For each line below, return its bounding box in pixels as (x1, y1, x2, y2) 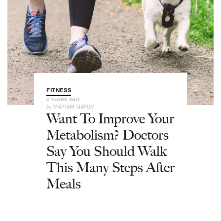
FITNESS (46, 87, 72, 93)
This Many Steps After (46, 159, 175, 176)
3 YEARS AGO (46, 97, 80, 102)
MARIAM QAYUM (53, 104, 96, 110)
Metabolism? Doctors (46, 126, 169, 143)
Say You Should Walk (46, 143, 167, 159)
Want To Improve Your (46, 110, 174, 127)
